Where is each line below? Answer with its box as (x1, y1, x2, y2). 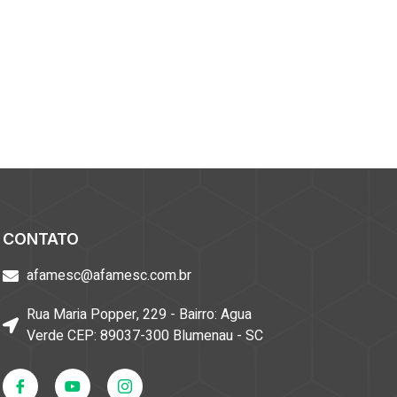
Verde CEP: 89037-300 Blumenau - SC (27, 325, 264, 347)
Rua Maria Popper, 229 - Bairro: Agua (27, 304, 253, 326)
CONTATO (2, 230, 79, 249)
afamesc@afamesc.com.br (27, 265, 192, 287)
